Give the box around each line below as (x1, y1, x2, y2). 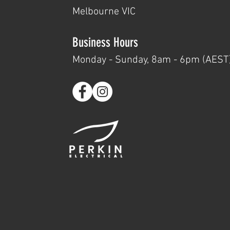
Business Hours (72, 34, 138, 50)
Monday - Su (72, 53, 127, 66)
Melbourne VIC (72, 5, 136, 18)
